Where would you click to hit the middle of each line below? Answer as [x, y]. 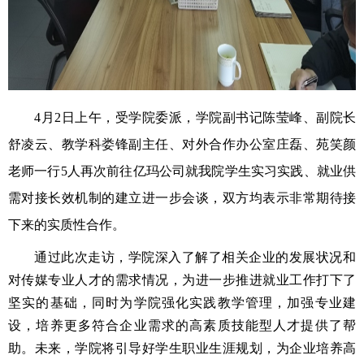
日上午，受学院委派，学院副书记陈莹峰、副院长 [208, 117]
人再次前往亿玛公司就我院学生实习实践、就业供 [212, 171]
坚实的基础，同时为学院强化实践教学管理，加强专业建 [182, 302]
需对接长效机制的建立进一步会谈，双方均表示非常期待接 [182, 197]
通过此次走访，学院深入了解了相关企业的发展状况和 [195, 257]
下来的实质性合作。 [67, 224]
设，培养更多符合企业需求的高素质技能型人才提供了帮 [182, 325]
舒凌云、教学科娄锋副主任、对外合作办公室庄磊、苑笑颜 [182, 144]
